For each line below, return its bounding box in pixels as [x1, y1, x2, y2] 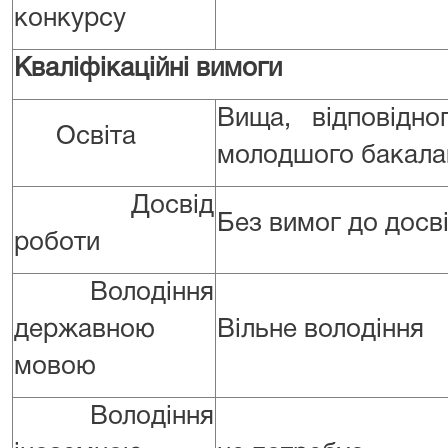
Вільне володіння [217, 318, 424, 342]
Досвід [14, 194, 214, 218]
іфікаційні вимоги [73, 57, 282, 81]
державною [14, 318, 155, 342]
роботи [14, 231, 100, 255]
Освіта [14, 125, 136, 149]
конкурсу [14, 7, 126, 31]
